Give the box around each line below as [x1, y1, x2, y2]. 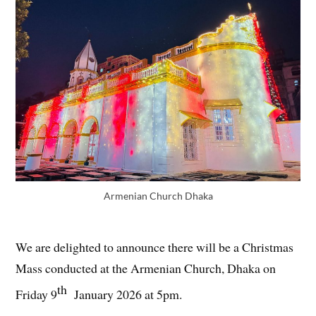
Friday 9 [16, 285, 58, 303]
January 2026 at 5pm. [67, 285, 183, 303]
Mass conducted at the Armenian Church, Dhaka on [16, 260, 276, 277]
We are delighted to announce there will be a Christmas [16, 238, 294, 256]
